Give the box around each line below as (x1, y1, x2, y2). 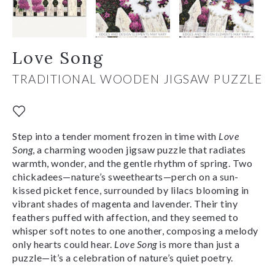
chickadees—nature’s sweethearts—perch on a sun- (12, 170, 239, 182)
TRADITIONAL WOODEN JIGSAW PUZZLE (12, 71, 262, 86)
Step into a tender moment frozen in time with (12, 130, 219, 142)
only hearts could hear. (12, 238, 114, 250)
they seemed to (170, 211, 238, 223)
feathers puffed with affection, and (12, 211, 168, 223)
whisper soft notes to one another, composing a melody (12, 224, 258, 236)
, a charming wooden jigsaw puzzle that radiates (33, 143, 246, 155)
